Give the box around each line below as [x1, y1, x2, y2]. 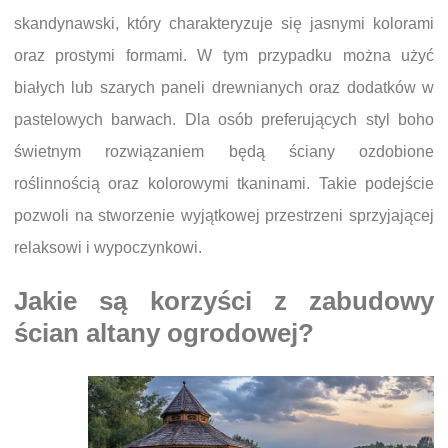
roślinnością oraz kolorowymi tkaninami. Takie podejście [14, 175, 434, 193]
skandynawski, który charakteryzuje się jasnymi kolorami [14, 15, 434, 33]
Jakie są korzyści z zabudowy [14, 287, 434, 316]
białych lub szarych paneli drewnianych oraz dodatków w [14, 79, 434, 97]
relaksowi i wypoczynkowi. [14, 239, 202, 257]
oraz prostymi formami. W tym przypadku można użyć [14, 47, 434, 65]
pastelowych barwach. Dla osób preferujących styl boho [14, 111, 434, 129]
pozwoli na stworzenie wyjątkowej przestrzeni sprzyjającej [14, 207, 434, 225]
